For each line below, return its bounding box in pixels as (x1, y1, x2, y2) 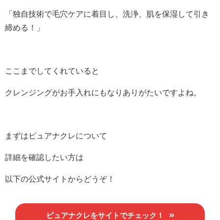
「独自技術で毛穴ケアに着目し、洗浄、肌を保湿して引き (5, 9, 209, 18)
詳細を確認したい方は (5, 153, 83, 161)
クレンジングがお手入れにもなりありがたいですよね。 (5, 88, 201, 96)
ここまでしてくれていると (5, 66, 99, 75)
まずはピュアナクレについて (5, 131, 107, 139)
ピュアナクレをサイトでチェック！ (46, 211, 164, 219)
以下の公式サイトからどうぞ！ (5, 174, 115, 183)
